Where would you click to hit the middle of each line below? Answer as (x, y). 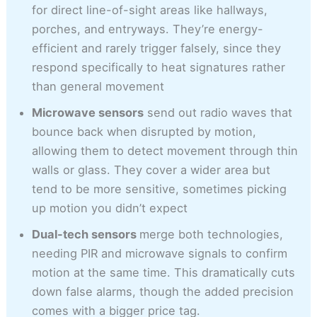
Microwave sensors (88, 112)
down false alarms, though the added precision (163, 291)
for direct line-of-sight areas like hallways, (150, 10)
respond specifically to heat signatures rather (159, 67)
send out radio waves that (218, 112)
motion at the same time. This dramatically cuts (164, 272)
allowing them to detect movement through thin (165, 150)
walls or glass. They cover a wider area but (151, 169)
